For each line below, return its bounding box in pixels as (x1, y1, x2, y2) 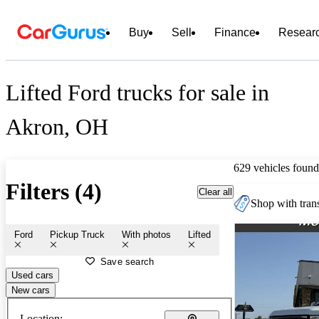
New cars (11, 284, 50, 296)
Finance (214, 26, 256, 38)
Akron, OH (6, 114, 108, 140)
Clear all (199, 186, 232, 197)
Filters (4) (6, 179, 102, 205)
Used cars (11, 269, 53, 281)
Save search (100, 256, 155, 267)
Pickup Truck (50, 229, 105, 240)
